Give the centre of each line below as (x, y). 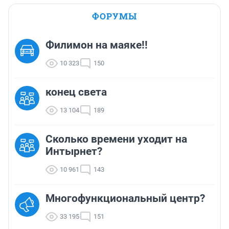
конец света (76, 92)
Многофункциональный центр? (125, 198)
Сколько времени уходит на (116, 139)
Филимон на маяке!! (97, 45)
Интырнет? (74, 151)
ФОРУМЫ (114, 16)
